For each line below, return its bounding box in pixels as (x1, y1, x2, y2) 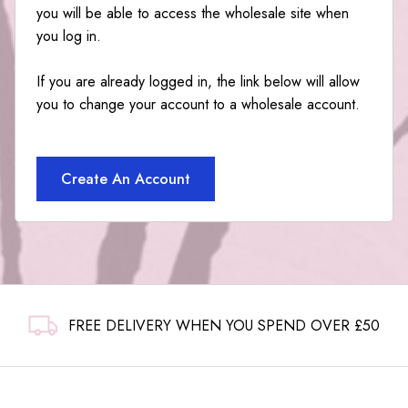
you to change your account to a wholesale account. (36, 93, 360, 115)
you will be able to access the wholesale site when (36, 2, 349, 24)
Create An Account (60, 168, 190, 189)
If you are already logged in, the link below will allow (36, 70, 360, 92)
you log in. (36, 25, 101, 46)
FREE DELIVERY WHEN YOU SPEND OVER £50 (68, 315, 380, 337)
